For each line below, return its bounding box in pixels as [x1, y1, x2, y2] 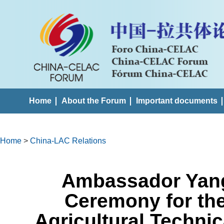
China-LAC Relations [30, 136, 106, 145]
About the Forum [61, 96, 126, 105]
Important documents [136, 96, 217, 105]
